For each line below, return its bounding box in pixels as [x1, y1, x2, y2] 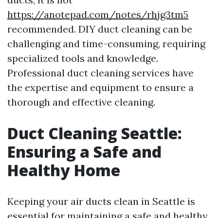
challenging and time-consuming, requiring [7, 37, 205, 50]
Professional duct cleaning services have [7, 67, 194, 79]
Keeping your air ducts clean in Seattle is [7, 195, 195, 207]
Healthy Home [7, 160, 120, 181]
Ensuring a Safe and [7, 141, 162, 162]
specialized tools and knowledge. [7, 52, 158, 64]
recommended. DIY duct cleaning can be [7, 23, 192, 35]
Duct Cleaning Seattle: [7, 123, 182, 144]
